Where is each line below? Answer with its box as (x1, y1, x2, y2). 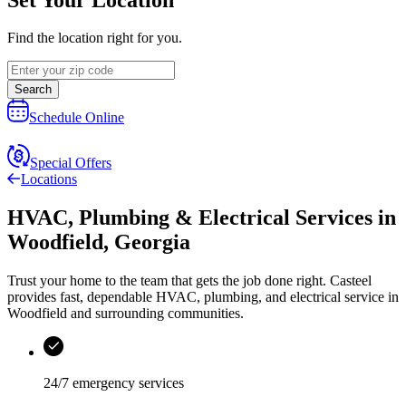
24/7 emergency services (43, 375, 184, 391)
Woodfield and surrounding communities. (7, 305, 244, 322)
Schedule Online (29, 110, 124, 126)
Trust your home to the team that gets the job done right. (7, 273, 330, 289)
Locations (21, 171, 77, 188)
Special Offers (30, 155, 111, 171)
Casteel (330, 273, 372, 289)
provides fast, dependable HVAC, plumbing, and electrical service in (7, 289, 399, 305)
